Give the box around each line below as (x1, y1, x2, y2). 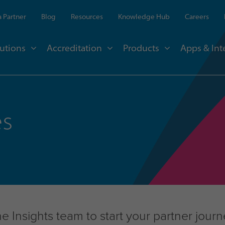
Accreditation (47, 42, 102, 54)
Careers (185, 12, 209, 21)
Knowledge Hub (118, 12, 170, 21)
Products (123, 42, 159, 54)
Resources (71, 12, 103, 21)
